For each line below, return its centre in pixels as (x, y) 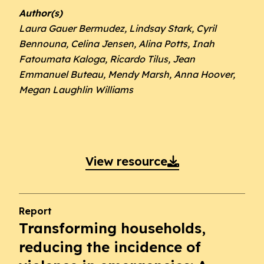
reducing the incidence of (110, 247)
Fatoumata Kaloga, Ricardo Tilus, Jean (107, 59)
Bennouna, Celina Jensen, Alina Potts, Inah (117, 44)
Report (35, 211)
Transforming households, (112, 228)
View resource (126, 161)
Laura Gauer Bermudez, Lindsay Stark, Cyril (118, 28)
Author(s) (41, 13)
